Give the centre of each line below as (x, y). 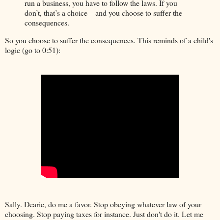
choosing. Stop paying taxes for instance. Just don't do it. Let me (104, 214)
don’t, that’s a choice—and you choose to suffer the (103, 12)
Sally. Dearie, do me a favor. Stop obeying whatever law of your (103, 204)
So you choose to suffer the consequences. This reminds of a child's (109, 40)
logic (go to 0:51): (33, 50)
